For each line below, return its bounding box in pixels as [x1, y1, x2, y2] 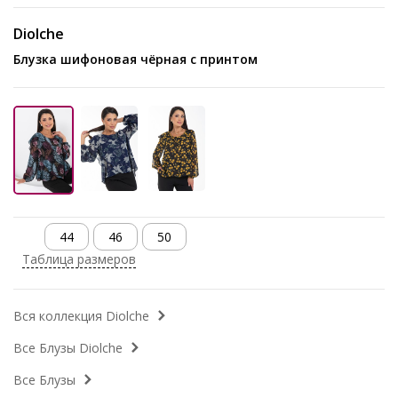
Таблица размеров [22, 251, 136, 268]
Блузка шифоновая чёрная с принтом [20, 51, 258, 68]
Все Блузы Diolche [13, 339, 123, 357]
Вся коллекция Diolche [13, 307, 149, 325]
